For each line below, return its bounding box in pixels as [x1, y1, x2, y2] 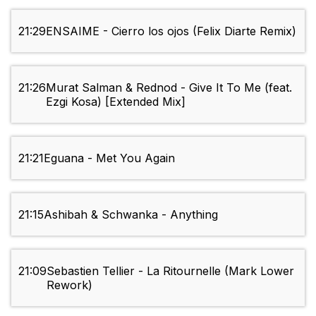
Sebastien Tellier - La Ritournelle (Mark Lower [47, 264, 294, 279]
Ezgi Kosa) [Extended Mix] [46, 95, 186, 109]
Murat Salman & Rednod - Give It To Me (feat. [46, 80, 292, 95]
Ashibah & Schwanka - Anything [44, 207, 218, 222]
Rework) [47, 278, 92, 293]
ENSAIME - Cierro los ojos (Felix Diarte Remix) [46, 24, 296, 39]
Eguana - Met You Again [44, 151, 175, 166]
